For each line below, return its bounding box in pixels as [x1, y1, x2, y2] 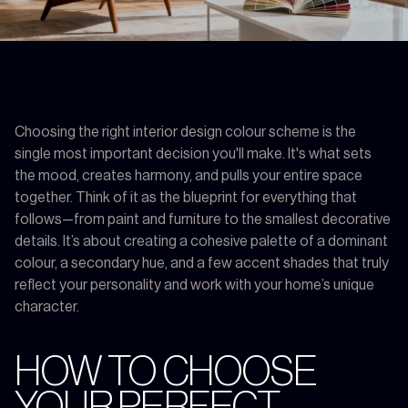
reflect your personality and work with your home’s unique [15, 277, 374, 292]
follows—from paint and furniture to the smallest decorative [15, 211, 391, 227]
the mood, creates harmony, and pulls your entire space [15, 168, 362, 183]
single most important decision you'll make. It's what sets [15, 146, 372, 161]
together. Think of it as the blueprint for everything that [15, 189, 357, 205]
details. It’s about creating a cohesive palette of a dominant [15, 233, 388, 249]
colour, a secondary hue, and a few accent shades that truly [15, 255, 389, 270]
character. [15, 299, 82, 314]
